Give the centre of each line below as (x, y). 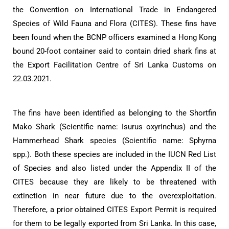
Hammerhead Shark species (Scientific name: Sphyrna (114, 140)
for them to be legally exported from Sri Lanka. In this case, (114, 223)
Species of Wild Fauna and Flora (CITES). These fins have (114, 23)
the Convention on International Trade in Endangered (114, 9)
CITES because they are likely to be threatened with (114, 182)
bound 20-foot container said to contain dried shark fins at (114, 51)
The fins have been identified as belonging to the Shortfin (114, 113)
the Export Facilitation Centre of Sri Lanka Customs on (114, 65)
